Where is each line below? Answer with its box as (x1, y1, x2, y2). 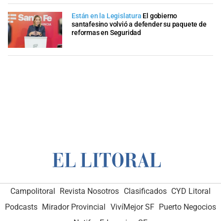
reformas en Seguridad (72, 28, 141, 37)
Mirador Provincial (42, 202, 106, 212)
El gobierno (143, 11, 178, 20)
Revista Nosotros (60, 186, 119, 196)
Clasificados (123, 186, 167, 196)
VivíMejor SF (110, 202, 154, 212)
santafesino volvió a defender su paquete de (72, 20, 207, 29)
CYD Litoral (171, 186, 211, 196)
